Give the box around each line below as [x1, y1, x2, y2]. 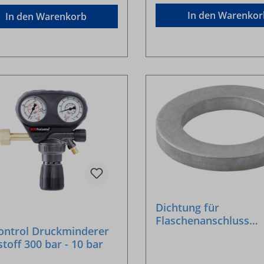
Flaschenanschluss [156, 213, 250, 227]
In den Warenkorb [5, 10, 87, 24]
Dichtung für [156, 200, 220, 214]
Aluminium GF [156, 226, 228, 240]
